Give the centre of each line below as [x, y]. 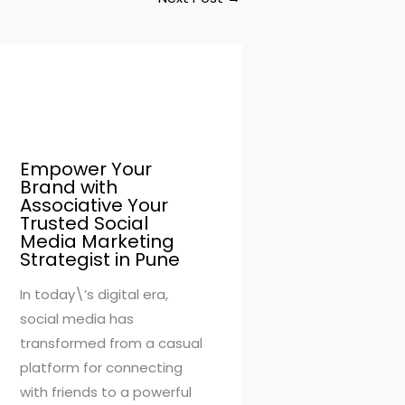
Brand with [69, 187]
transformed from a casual [111, 343]
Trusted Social [84, 223]
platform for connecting [101, 367]
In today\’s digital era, [94, 294]
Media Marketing [97, 241]
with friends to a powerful [106, 391]
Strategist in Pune [100, 259]
